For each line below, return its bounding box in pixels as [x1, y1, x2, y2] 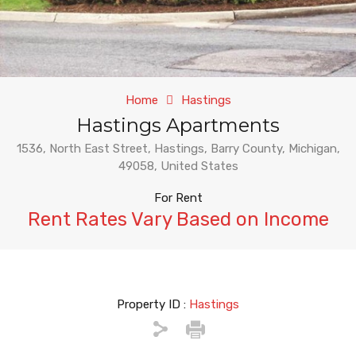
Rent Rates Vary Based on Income [27, 208, 329, 231]
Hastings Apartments [76, 114, 280, 137]
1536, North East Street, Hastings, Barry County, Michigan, [16, 141, 340, 157]
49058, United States [118, 159, 238, 174]
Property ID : [117, 297, 189, 312]
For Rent [153, 191, 203, 206]
